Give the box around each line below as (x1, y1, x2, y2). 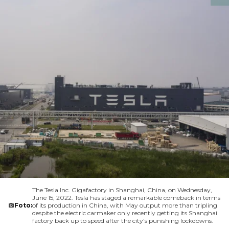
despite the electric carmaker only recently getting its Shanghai (32, 209, 217, 217)
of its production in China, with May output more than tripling (32, 201, 217, 209)
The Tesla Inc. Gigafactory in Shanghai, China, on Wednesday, (32, 186, 212, 194)
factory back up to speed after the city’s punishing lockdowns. (32, 217, 213, 224)
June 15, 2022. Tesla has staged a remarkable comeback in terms (32, 194, 220, 201)
